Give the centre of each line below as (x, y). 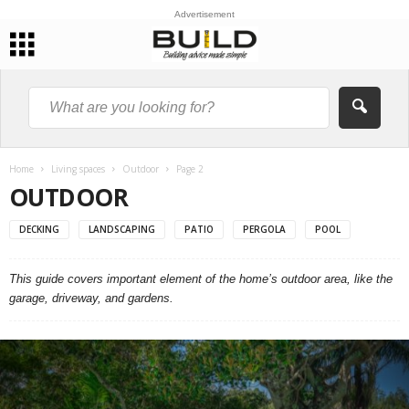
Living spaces (78, 169)
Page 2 (190, 169)
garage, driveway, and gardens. (93, 298)
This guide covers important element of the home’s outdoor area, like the (201, 279)
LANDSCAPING (122, 229)
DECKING (39, 229)
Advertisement (204, 14)
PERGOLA (264, 229)
